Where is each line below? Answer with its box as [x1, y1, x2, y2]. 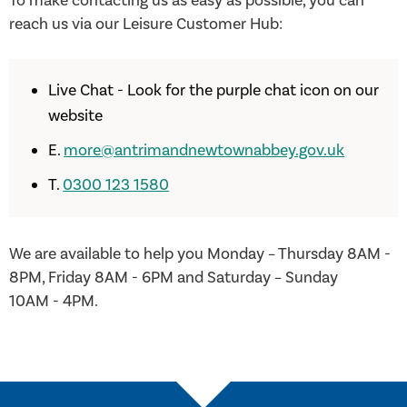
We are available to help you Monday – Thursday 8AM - [9, 243, 391, 265]
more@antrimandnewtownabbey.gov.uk [64, 139, 345, 161]
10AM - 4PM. [9, 291, 98, 313]
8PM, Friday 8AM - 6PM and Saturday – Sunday [9, 267, 338, 289]
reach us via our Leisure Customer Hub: [9, 13, 283, 35]
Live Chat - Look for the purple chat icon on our [48, 79, 380, 101]
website [48, 104, 104, 126]
